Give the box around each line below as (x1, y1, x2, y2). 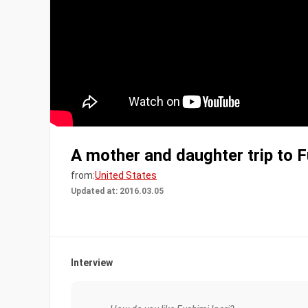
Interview (71, 257, 113, 268)
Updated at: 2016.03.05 (71, 186, 164, 196)
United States (95, 170, 157, 181)
